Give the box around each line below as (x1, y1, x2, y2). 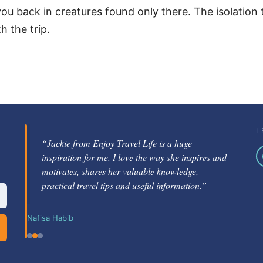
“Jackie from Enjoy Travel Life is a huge (42, 137, 192, 150)
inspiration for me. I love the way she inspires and (42, 151, 227, 164)
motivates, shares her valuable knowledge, (42, 165, 198, 178)
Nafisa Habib (27, 213, 73, 223)
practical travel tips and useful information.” (42, 179, 207, 192)
